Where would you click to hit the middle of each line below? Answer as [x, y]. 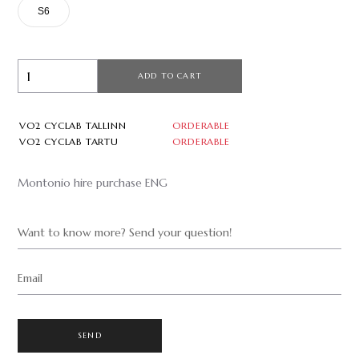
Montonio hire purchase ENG [93, 182]
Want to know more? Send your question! [125, 232]
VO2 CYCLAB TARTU [69, 141]
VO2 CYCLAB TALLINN [73, 125]
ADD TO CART [170, 76]
